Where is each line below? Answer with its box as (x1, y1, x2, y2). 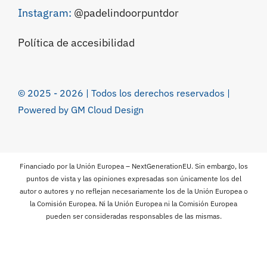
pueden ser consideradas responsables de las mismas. (45, 212, 222, 221)
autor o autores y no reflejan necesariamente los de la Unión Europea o (19, 187, 248, 196)
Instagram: (18, 6, 74, 20)
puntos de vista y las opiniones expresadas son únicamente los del (26, 174, 241, 184)
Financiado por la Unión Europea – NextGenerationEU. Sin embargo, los (19, 162, 248, 171)
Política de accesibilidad (18, 36, 135, 50)
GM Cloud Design (71, 104, 144, 116)
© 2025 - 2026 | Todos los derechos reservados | (18, 87, 230, 100)
